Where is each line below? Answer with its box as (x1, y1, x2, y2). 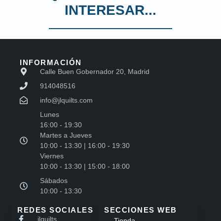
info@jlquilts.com (40, 96, 93, 104)
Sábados (40, 176, 68, 184)
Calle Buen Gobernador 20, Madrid (40, 67, 149, 75)
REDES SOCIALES (17, 205, 93, 214)
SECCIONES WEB (104, 205, 177, 214)
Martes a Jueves (40, 131, 92, 139)
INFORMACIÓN (20, 58, 82, 67)
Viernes (40, 151, 64, 160)
